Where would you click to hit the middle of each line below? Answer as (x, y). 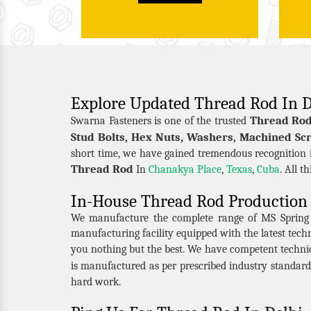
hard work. (96, 281)
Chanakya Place (185, 169)
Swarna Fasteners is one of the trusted (160, 120)
